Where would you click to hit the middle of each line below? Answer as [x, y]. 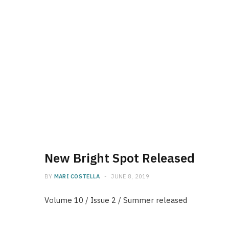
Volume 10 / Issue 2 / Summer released [116, 200]
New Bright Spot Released [120, 158]
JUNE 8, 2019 [130, 176]
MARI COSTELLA [77, 176]
